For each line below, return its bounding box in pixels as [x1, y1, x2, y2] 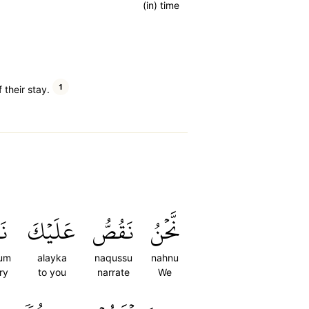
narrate [97, 266, 130, 278]
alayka [37, 252, 67, 263]
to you [37, 266, 66, 278]
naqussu [94, 252, 132, 263]
